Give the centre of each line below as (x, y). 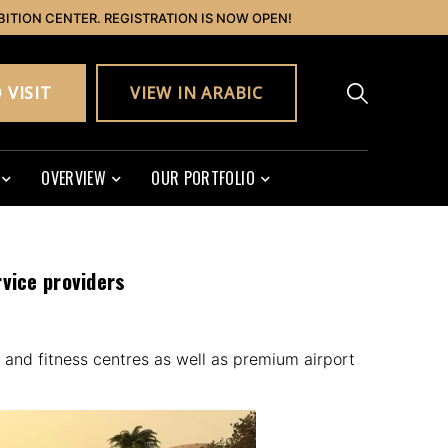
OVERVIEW (74, 178)
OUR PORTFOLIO (203, 178)
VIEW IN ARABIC (196, 92)
